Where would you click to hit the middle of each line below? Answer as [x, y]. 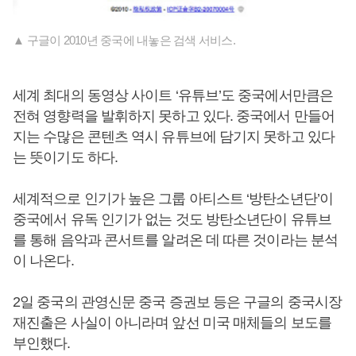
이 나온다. [43, 260]
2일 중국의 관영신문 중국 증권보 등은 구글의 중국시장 [178, 302]
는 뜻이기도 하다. [66, 157]
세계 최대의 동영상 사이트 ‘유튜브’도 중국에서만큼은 [173, 95]
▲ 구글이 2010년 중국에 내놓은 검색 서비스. [124, 40]
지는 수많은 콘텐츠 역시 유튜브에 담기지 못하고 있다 [174, 136]
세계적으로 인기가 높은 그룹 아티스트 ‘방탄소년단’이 [173, 198]
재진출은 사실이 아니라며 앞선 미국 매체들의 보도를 [172, 322]
